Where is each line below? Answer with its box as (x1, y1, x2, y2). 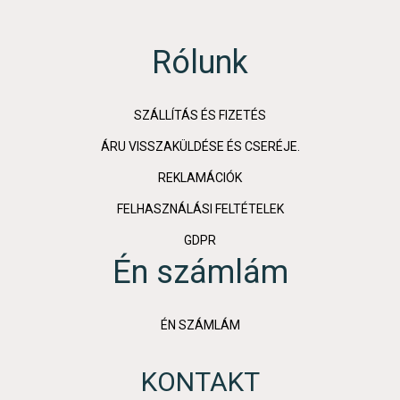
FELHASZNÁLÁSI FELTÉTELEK (116, 202, 284, 217)
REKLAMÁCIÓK (158, 171, 242, 186)
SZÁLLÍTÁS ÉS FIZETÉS (134, 108, 266, 123)
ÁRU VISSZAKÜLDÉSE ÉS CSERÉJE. (100, 139, 300, 154)
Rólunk (152, 44, 248, 82)
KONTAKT (140, 366, 260, 398)
